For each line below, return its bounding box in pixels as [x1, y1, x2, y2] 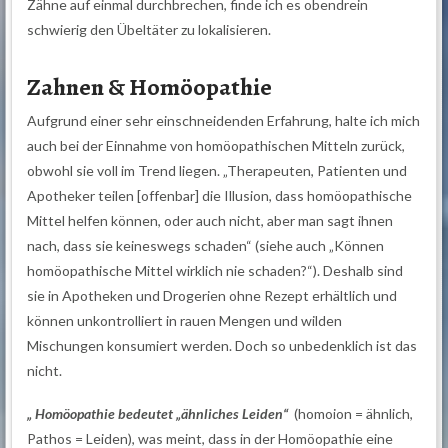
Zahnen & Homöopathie [27, 71, 273, 104]
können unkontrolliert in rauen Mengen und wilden [27, 312, 343, 330]
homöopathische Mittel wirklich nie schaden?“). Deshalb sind [27, 262, 404, 280]
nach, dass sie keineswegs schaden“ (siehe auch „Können [27, 237, 385, 255]
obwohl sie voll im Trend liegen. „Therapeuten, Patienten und [27, 162, 408, 180]
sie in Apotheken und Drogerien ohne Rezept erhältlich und [27, 287, 398, 305]
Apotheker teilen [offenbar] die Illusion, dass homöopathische [27, 187, 413, 205]
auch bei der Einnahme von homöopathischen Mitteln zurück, [27, 137, 406, 155]
